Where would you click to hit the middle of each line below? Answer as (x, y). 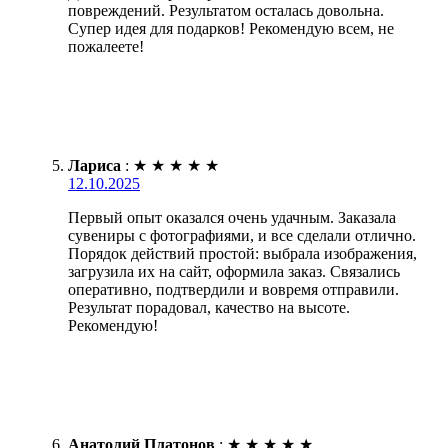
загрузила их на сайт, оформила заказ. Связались (234, 271)
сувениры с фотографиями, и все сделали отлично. (242, 235)
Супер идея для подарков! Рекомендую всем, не (231, 28)
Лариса (94, 165)
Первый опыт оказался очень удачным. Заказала (232, 217)
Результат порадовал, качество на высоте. (209, 307)
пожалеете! (106, 46)
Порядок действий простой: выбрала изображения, (242, 253)
